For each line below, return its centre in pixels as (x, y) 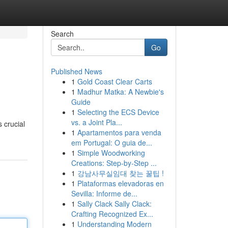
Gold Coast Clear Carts (115, 81)
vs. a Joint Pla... (96, 122)
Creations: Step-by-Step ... (114, 163)
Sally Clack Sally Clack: (114, 204)
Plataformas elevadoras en (120, 183)
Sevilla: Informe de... (104, 193)
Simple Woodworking (111, 153)
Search (62, 34)
